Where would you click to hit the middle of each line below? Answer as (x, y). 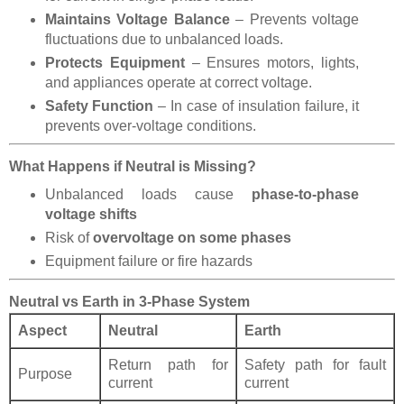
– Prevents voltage (294, 20)
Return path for (168, 364)
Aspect (42, 330)
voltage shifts (91, 214)
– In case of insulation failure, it (257, 106)
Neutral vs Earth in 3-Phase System (129, 301)
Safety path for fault (315, 364)
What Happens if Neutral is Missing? (133, 167)
